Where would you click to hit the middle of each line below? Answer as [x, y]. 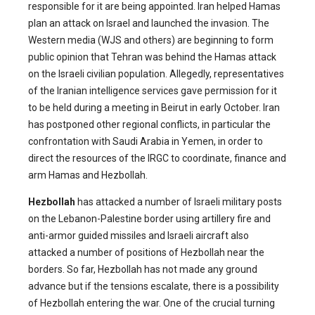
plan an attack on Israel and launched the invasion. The [149, 24]
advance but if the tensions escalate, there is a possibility [154, 287]
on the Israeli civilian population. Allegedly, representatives [156, 74]
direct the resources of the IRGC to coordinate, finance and [157, 159]
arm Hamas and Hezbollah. [88, 175]
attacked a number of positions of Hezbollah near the [146, 253]
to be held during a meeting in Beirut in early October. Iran [154, 108]
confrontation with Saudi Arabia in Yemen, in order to [146, 142]
